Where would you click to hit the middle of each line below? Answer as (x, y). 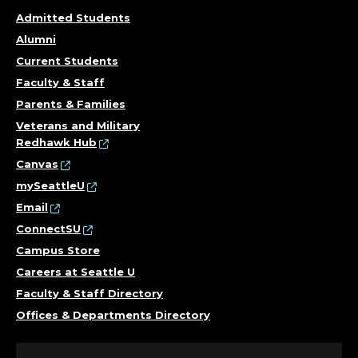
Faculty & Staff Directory (89, 293)
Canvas (37, 164)
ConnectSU (48, 229)
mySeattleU (50, 185)
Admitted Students (73, 18)
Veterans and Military (78, 125)
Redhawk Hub (56, 142)
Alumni (36, 39)
